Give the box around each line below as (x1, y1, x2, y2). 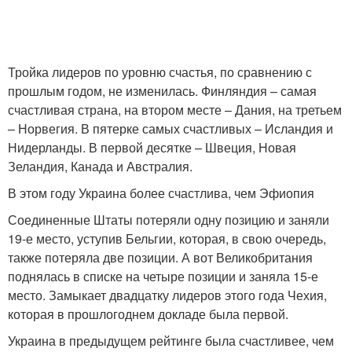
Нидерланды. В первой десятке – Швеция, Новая (8, 137, 296, 156)
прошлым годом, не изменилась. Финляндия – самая (8, 81, 317, 100)
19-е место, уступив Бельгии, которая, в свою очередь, (8, 229, 326, 247)
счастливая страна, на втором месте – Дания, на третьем (8, 100, 342, 119)
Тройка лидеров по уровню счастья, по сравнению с (8, 62, 312, 81)
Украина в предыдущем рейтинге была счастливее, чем (8, 331, 334, 350)
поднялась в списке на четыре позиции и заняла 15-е (8, 266, 318, 285)
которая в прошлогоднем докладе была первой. (8, 304, 288, 323)
